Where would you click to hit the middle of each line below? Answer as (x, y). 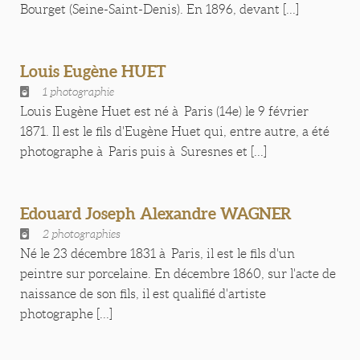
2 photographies (82, 234)
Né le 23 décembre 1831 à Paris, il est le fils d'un (157, 254)
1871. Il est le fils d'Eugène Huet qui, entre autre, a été (175, 131)
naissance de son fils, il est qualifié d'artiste (143, 294)
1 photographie (78, 92)
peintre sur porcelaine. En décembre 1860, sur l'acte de (178, 274)
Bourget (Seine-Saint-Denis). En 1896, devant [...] (160, 9)
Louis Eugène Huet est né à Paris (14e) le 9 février (164, 111)
